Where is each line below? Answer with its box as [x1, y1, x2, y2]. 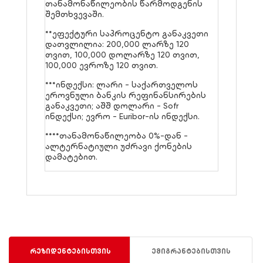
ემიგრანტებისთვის [151, 247, 231, 256]
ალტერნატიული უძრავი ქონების [45, 141, 192, 151]
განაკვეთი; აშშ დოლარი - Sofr [45, 101, 178, 111]
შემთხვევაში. [45, 9, 104, 19]
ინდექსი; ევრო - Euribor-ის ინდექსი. [45, 112, 200, 122]
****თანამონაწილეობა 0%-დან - [45, 131, 188, 141]
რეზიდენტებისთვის [29, 247, 111, 256]
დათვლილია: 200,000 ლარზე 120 [45, 39, 189, 49]
